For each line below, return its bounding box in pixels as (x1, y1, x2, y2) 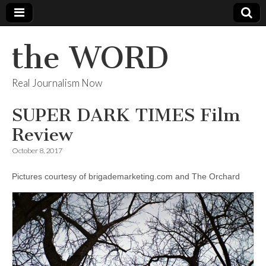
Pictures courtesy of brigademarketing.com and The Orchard (12, 172, 240, 181)
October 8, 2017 (12, 146, 62, 155)
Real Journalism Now (12, 77, 102, 89)
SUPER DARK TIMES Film (12, 104, 240, 126)
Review (12, 124, 73, 145)
